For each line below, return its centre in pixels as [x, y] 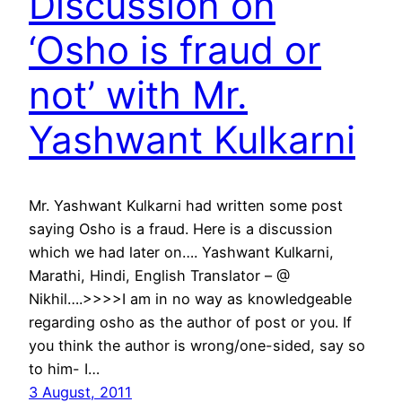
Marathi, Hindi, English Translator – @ [159, 275]
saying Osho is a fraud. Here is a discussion [181, 228]
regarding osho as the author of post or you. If [190, 322]
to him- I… [64, 368]
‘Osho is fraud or [175, 49]
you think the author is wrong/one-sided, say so [197, 345]
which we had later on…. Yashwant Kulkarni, [181, 252]
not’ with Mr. [138, 94]
